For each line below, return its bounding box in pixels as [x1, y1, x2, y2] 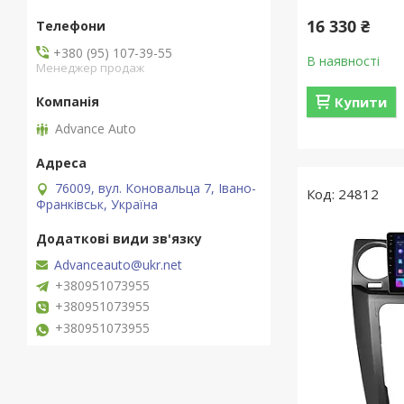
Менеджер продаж [36, 59, 144, 76]
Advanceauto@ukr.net [54, 256, 182, 273]
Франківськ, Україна [36, 195, 158, 213]
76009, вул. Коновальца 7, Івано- [55, 179, 256, 197]
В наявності [307, 52, 381, 69]
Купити [335, 93, 388, 111]
